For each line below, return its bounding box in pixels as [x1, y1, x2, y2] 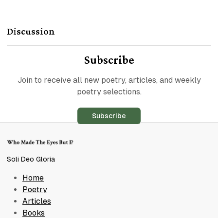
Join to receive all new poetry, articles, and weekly [17, 75, 201, 85]
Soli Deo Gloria [7, 155, 55, 163]
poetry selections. [76, 87, 142, 96]
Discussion [7, 26, 55, 37]
